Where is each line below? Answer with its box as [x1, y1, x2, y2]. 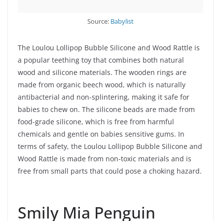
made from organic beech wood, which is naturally [18, 80, 185, 90]
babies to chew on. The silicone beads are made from [18, 105, 195, 114]
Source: [87, 17, 110, 26]
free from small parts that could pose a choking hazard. [18, 166, 202, 176]
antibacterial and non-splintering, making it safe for [18, 92, 189, 102]
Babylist [110, 17, 134, 26]
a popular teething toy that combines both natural [18, 55, 184, 65]
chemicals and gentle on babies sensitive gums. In [18, 129, 184, 139]
